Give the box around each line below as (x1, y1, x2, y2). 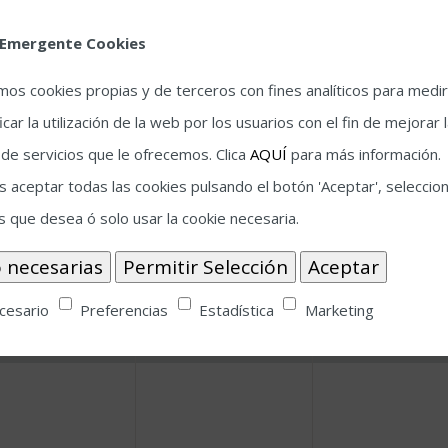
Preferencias (80, 299, 169, 320)
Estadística (198, 299, 274, 320)
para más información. (287, 144, 441, 165)
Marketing (304, 299, 374, 320)
